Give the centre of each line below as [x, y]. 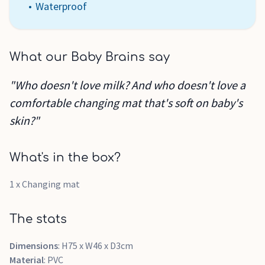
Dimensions [34, 245]
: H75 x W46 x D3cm [96, 245]
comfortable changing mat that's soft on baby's [126, 103]
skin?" [25, 120]
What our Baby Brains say [90, 57]
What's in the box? [65, 158]
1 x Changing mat [45, 184]
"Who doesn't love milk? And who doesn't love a [127, 85]
